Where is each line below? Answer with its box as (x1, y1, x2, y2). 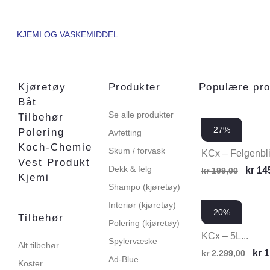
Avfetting (108, 128, 142, 137)
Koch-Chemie (18, 142, 92, 153)
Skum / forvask (108, 146, 165, 155)
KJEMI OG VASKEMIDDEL (17, 30, 118, 39)
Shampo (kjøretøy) (108, 182, 180, 192)
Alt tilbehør (18, 240, 59, 250)
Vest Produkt (18, 157, 90, 168)
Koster (18, 259, 43, 268)
